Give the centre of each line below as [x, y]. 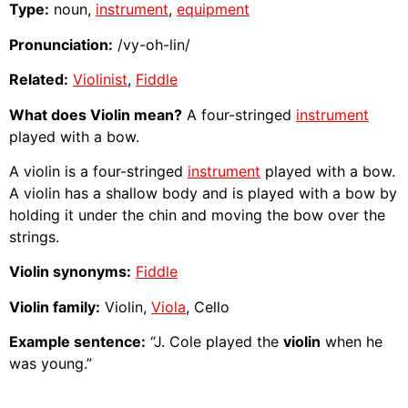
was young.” [51, 364]
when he [352, 342]
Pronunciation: [61, 44]
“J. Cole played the [214, 342]
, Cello [208, 306]
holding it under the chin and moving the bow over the [197, 214]
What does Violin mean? [96, 114]
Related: [39, 80]
